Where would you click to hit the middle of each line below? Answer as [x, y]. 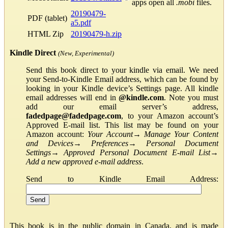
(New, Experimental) [86, 53]
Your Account [110, 134]
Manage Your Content [181, 134]
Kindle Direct [33, 52]
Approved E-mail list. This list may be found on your [122, 125]
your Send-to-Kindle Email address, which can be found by [122, 79]
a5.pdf [81, 22]
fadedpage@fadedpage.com [74, 116]
